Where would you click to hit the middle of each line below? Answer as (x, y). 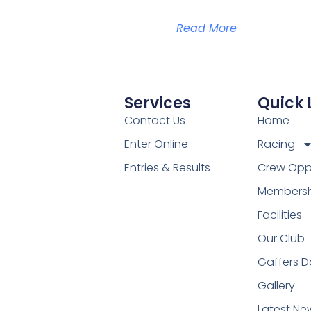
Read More (207, 28)
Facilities (279, 215)
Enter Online (156, 144)
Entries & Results (167, 167)
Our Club (281, 238)
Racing (276, 144)
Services (157, 103)
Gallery (276, 285)
